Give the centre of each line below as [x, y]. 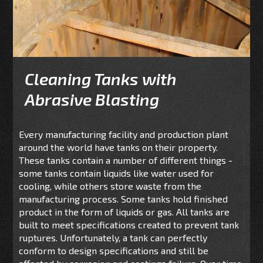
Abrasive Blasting [92, 100]
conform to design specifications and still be [114, 251]
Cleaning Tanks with [101, 79]
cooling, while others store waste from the [110, 186]
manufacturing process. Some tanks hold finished [124, 199]
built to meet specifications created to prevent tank [129, 225]
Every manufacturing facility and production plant [124, 134]
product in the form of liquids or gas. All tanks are [124, 212]
